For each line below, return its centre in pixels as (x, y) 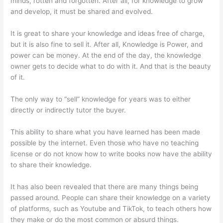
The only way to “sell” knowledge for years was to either (101, 99)
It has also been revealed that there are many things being (105, 186)
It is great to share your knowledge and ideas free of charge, (108, 34)
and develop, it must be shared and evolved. (82, 12)
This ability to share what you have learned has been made (106, 132)
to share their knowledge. (51, 165)
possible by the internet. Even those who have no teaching (105, 143)
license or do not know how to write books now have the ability (111, 154)
